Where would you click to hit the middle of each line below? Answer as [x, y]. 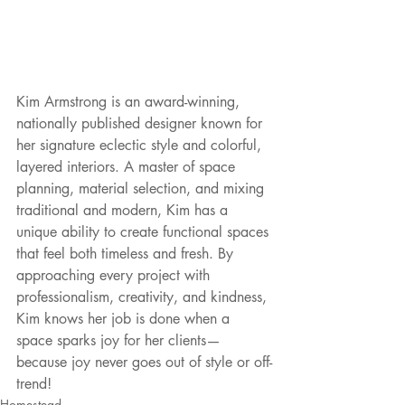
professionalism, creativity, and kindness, [144, 297]
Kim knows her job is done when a [125, 319]
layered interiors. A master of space [128, 167]
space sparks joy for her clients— [118, 341]
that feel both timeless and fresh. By [127, 254]
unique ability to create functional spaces [145, 232]
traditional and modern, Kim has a [124, 211]
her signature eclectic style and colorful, [141, 146]
